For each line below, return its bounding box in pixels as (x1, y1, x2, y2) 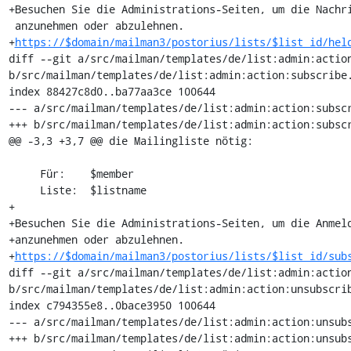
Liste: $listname (8, 183, 40, 197)
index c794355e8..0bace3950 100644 (8, 298, 215, 313)
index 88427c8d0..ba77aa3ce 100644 (8, 84, 215, 99)
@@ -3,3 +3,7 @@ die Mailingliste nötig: (8, 133, 253, 148)
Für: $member (8, 166, 40, 181)
